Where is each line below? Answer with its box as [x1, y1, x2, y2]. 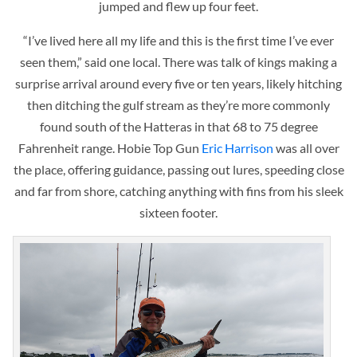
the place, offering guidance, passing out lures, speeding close [13, 161, 344, 177]
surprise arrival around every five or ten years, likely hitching [15, 75, 342, 91]
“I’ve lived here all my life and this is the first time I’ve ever [23, 32, 334, 48]
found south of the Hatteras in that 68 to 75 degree [39, 118, 318, 134]
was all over [275, 139, 339, 155]
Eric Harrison [201, 139, 276, 155]
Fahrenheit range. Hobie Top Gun [18, 139, 202, 155]
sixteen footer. [139, 204, 218, 220]
